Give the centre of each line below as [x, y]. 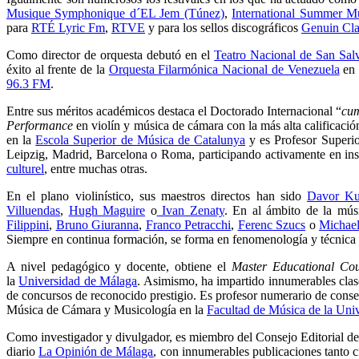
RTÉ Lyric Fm [68, 28]
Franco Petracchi [188, 225]
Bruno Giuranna [97, 225]
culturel [25, 169]
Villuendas [33, 210]
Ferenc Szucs [271, 225]
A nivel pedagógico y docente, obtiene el [119, 266]
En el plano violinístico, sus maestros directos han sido [157, 196]
